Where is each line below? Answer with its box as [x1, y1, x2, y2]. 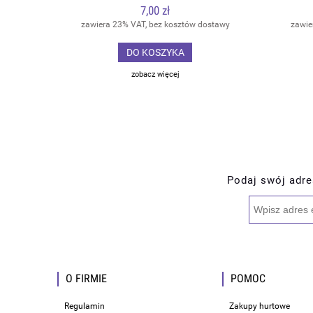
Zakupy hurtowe [229, 301, 290, 312]
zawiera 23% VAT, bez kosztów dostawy [80, 20, 230, 30]
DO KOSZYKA [126, 47, 184, 59]
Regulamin [64, 301, 105, 312]
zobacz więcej [131, 70, 180, 80]
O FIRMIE [66, 272, 107, 285]
